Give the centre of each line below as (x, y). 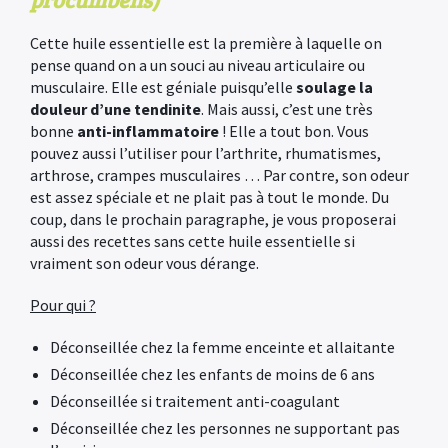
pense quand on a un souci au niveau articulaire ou (197, 65)
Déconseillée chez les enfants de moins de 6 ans (212, 374)
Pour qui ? (63, 305)
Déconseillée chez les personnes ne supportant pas (225, 428)
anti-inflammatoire (148, 131)
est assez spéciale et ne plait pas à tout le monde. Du (209, 197)
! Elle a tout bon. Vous (294, 131)
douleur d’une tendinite (115, 109)
